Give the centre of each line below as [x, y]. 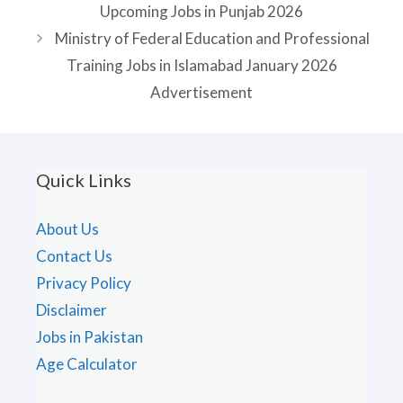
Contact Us [74, 256]
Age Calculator [87, 364]
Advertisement [201, 93]
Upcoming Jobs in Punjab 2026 [201, 12]
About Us [67, 229]
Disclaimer [72, 310]
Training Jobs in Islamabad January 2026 [201, 66]
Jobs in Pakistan [90, 337]
